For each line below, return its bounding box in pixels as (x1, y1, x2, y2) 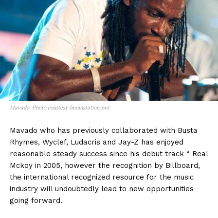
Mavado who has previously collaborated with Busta (10, 126, 198, 135)
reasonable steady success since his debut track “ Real (10, 149, 208, 159)
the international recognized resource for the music (10, 173, 194, 182)
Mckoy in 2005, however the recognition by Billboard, (10, 161, 200, 170)
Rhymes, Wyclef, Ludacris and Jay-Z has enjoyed (10, 138, 186, 147)
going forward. (10, 196, 62, 205)
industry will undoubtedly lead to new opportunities (10, 184, 194, 194)
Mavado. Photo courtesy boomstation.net (10, 104, 109, 111)
